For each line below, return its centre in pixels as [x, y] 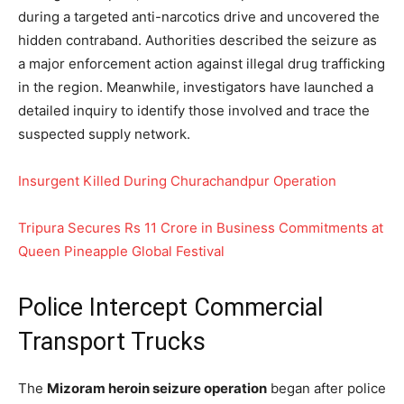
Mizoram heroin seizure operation [157, 388]
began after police [326, 388]
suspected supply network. [104, 133]
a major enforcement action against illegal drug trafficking [202, 63]
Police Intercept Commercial [170, 307]
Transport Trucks [112, 341]
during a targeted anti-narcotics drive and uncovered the [199, 16]
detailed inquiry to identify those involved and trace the [194, 110]
